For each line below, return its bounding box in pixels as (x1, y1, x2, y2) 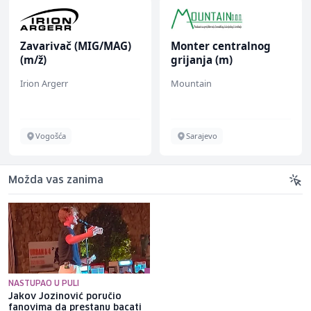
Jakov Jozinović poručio (8, 292, 121, 302)
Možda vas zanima (8, 176, 103, 186)
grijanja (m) (171, 53, 233, 67)
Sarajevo (186, 131, 217, 142)
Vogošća (35, 131, 66, 142)
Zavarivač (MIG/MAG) (20, 39, 131, 53)
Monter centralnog (171, 39, 271, 53)
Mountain (171, 77, 212, 90)
